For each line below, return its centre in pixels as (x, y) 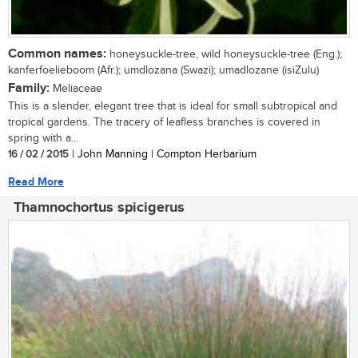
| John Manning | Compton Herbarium (163, 154)
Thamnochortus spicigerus (99, 207)
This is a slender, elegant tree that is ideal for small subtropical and (173, 106)
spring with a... (43, 138)
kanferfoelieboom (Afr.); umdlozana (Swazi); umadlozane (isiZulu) (163, 70)
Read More (36, 181)
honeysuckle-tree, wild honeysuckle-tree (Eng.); (224, 54)
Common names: (57, 54)
